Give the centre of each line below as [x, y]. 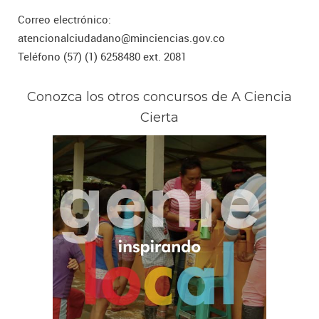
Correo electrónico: [64, 19]
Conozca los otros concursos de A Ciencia [159, 97]
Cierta [159, 117]
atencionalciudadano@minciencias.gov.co [121, 38]
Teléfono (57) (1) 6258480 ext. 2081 [102, 56]
